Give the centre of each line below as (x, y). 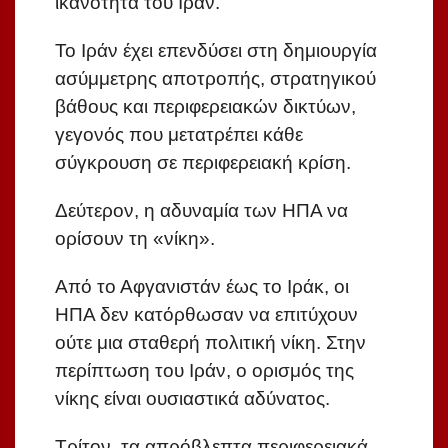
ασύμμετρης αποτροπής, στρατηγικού (215, 79)
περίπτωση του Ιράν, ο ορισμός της (204, 371)
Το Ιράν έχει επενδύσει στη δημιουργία (216, 51)
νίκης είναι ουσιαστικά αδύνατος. (192, 399)
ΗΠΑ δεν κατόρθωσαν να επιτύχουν (206, 315)
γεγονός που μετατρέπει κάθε (179, 135)
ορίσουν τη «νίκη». (135, 239)
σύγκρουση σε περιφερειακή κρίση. (203, 163)
